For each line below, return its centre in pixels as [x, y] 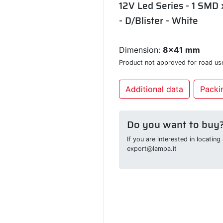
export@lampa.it [152, 148]
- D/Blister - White [159, 20]
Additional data [154, 89]
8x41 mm [181, 50]
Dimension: [141, 50]
